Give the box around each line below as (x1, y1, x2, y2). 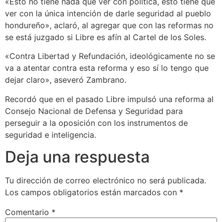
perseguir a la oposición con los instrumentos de (5, 117, 188, 128)
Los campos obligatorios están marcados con (5, 187, 179, 198)
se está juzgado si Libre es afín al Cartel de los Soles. (5, 32, 206, 42)
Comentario (5, 207, 52, 218)
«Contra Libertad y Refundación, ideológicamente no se (5, 51, 215, 61)
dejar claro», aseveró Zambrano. (5, 75, 126, 85)
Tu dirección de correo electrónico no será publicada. (5, 175, 206, 186)
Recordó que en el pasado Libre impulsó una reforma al (5, 94, 214, 104)
